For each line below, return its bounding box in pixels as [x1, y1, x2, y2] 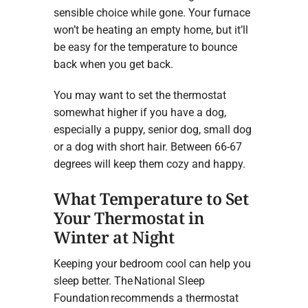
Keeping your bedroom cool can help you [53, 256, 251, 270]
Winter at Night [53, 225, 175, 248]
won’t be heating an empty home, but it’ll [53, 23, 248, 37]
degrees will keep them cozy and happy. [53, 157, 245, 171]
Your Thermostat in [53, 206, 205, 229]
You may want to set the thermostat [53, 89, 226, 102]
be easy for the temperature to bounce [53, 41, 237, 54]
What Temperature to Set [53, 187, 249, 210]
